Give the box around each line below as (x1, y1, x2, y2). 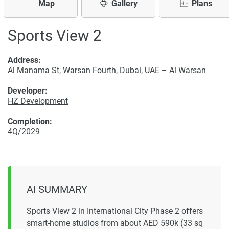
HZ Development (8, 96, 68, 106)
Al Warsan (169, 65, 206, 75)
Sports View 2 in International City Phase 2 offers (27, 206, 203, 216)
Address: (8, 55, 41, 65)
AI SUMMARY (27, 183, 87, 196)
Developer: (8, 86, 48, 96)
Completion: (8, 117, 52, 126)
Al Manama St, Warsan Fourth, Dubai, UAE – (8, 65, 169, 75)
